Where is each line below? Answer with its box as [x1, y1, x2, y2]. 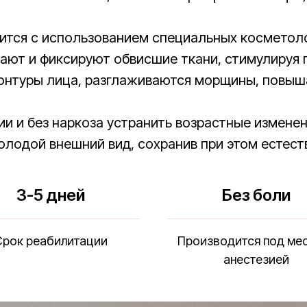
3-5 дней [16, 185, 85, 205]
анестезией [223, 252, 289, 267]
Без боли [222, 185, 291, 205]
